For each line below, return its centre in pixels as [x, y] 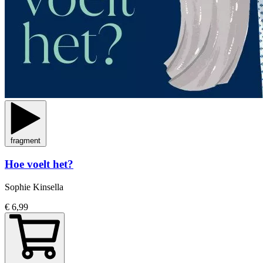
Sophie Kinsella [34, 187]
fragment [26, 141]
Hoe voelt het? [39, 164]
